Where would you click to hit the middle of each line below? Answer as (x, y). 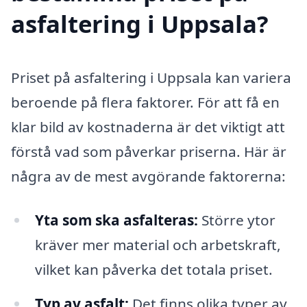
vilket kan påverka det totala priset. (153, 269)
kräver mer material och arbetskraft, (158, 244)
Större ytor (236, 220)
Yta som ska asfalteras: (116, 220)
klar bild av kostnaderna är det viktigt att (148, 127)
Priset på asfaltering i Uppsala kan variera (151, 78)
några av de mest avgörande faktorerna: (148, 176)
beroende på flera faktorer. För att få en (145, 102)
